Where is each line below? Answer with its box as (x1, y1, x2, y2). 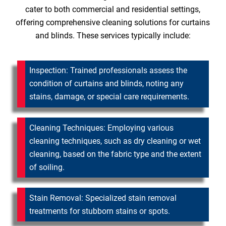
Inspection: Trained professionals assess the (29, 66, 187, 76)
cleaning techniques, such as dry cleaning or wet (29, 136, 201, 146)
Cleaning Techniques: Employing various (29, 123, 174, 133)
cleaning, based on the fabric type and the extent (29, 149, 201, 159)
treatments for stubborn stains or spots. (29, 206, 170, 216)
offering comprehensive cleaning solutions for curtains (16, 17, 210, 27)
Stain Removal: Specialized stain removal (29, 193, 177, 203)
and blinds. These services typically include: (35, 30, 191, 40)
